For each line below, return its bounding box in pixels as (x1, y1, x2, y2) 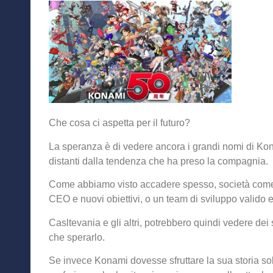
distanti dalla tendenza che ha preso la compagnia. (49, 155, 268, 166)
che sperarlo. (49, 232, 105, 243)
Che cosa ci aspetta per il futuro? (49, 118, 190, 129)
